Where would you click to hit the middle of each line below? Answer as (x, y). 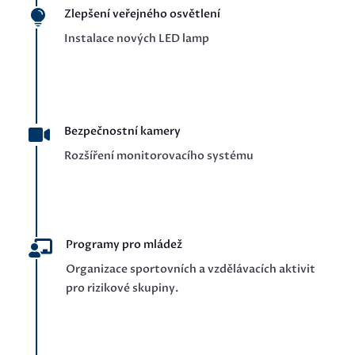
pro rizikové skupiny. (122, 288)
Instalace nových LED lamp (136, 39)
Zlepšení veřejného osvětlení (142, 14)
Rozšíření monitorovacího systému (158, 156)
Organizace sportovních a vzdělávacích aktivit (190, 269)
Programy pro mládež (124, 245)
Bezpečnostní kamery (122, 132)
